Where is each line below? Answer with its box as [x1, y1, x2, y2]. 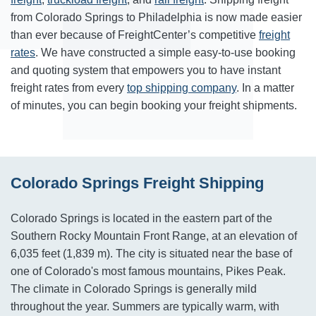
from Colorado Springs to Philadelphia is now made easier [11, 11, 302, 23]
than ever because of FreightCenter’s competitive [11, 29, 259, 41]
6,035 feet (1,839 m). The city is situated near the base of [11, 248, 292, 260]
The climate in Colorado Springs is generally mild [11, 283, 257, 295]
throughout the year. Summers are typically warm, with [11, 300, 279, 312]
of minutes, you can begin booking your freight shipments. [11, 99, 297, 111]
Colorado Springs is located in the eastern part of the [11, 212, 272, 224]
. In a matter [236, 82, 294, 94]
